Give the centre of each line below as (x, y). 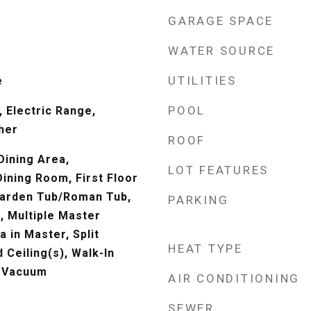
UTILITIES (202, 81)
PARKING (199, 200)
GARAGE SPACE (221, 21)
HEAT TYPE (205, 249)
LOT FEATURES (218, 170)
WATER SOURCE (221, 51)
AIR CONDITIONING (234, 278)
